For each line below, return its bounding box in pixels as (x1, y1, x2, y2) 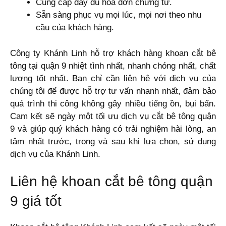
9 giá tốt (10, 193, 62, 209)
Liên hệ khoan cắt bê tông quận (10, 173, 213, 189)
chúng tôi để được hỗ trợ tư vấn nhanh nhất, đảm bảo (10, 86, 216, 96)
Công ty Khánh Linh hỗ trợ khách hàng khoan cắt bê (10, 48, 216, 58)
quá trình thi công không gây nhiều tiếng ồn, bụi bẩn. (10, 98, 216, 108)
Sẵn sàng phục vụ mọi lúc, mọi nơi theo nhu (36, 10, 201, 20)
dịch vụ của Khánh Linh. (10, 149, 100, 159)
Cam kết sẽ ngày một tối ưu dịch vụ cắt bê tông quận (10, 111, 216, 121)
